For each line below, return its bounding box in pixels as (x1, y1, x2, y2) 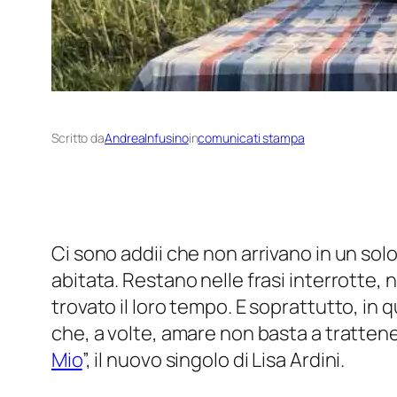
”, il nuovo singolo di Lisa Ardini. (82, 346, 346, 374)
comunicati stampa (198, 129, 305, 147)
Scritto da (51, 129, 105, 147)
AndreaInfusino (105, 129, 189, 147)
